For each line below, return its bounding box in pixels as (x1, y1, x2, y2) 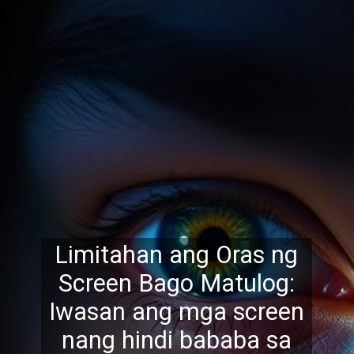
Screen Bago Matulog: (58, 269, 295, 298)
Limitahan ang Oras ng (55, 241, 299, 269)
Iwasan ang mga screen (48, 298, 304, 326)
